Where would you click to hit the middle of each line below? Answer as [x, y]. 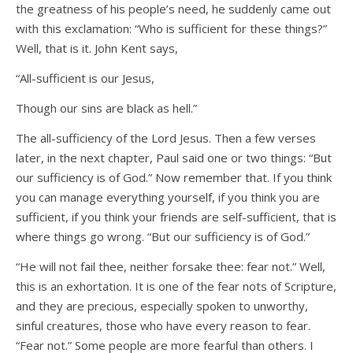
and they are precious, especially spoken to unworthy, [162, 306]
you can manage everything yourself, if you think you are [168, 197]
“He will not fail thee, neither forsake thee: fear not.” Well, [171, 267]
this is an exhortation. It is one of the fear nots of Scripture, [176, 286]
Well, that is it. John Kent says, [97, 48]
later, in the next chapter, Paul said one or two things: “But [174, 158]
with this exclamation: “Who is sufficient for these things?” [171, 29]
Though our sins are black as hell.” [106, 108]
